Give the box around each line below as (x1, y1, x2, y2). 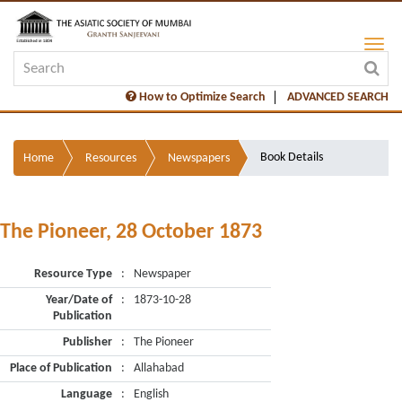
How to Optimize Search (136, 91, 266, 104)
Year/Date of (46, 293, 112, 307)
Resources (85, 152, 136, 165)
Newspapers (168, 152, 230, 165)
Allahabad (134, 362, 184, 375)
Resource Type (34, 267, 112, 281)
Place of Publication (10, 362, 112, 375)
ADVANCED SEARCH (287, 91, 389, 104)
